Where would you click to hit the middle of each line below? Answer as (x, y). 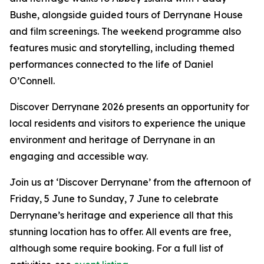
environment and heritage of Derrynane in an (112, 140)
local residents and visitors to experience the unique (128, 123)
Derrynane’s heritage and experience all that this (121, 215)
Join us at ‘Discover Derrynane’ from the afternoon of (130, 182)
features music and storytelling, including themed (122, 48)
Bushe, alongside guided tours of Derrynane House (126, 15)
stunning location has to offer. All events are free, (120, 232)
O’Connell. (32, 81)
